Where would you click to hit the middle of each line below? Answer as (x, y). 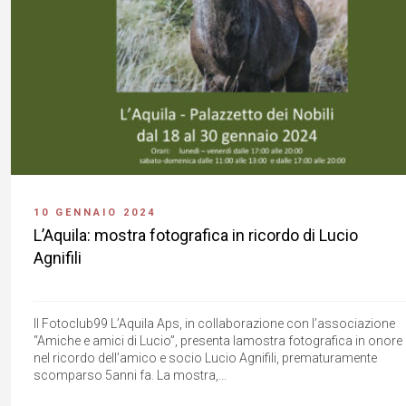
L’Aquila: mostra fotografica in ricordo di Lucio (196, 235)
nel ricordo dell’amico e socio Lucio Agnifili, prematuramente (205, 358)
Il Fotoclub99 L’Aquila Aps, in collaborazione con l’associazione (214, 323)
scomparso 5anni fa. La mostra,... (130, 375)
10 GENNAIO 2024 (95, 212)
